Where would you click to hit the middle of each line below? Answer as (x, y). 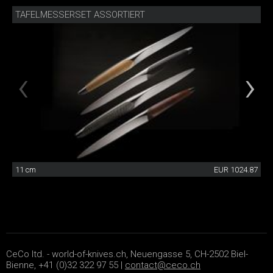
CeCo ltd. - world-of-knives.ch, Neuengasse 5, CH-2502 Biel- (127, 254)
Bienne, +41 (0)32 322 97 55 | (66, 265)
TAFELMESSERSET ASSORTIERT (80, 14)
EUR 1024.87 (236, 170)
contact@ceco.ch (163, 265)
